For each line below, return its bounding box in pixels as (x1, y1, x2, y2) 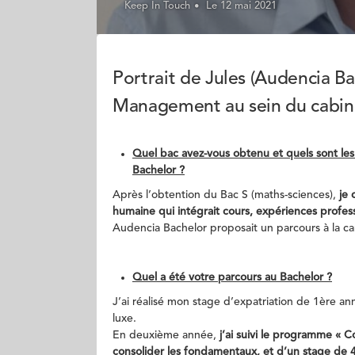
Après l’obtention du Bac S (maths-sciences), (113, 189, 339, 200)
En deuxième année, (113, 330, 219, 341)
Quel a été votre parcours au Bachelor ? (132, 272, 332, 283)
